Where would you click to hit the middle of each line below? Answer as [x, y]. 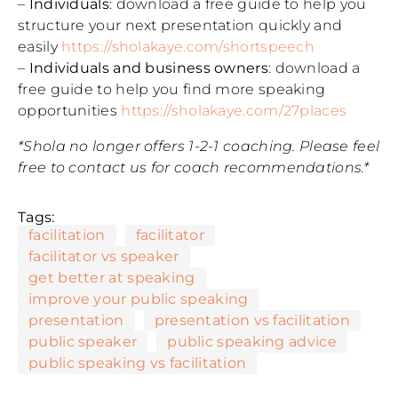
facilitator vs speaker [104, 257]
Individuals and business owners [147, 68]
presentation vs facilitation [252, 321]
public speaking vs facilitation [138, 363]
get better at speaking [112, 278]
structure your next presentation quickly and [180, 26]
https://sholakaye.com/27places [234, 111]
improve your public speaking [139, 299]
